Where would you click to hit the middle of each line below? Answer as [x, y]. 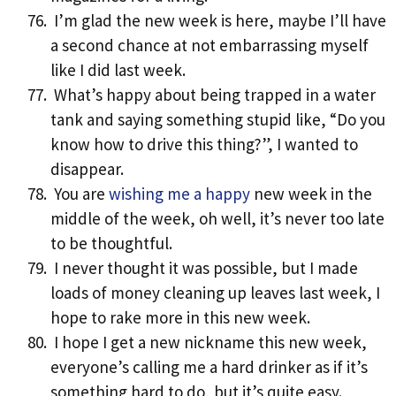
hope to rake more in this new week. [180, 318]
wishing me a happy [179, 194]
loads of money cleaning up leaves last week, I [215, 293]
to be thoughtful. [111, 244]
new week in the [311, 194]
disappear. [87, 169]
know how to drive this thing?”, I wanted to [204, 145]
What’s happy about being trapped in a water [213, 95]
